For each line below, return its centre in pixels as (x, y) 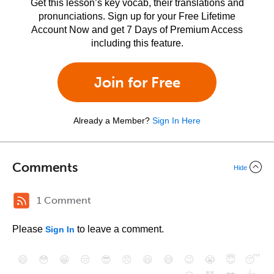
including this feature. (137, 43)
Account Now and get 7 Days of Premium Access (137, 30)
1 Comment (64, 200)
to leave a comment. (119, 229)
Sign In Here (176, 120)
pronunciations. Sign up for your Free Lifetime (137, 16)
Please (29, 229)
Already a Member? (112, 120)
